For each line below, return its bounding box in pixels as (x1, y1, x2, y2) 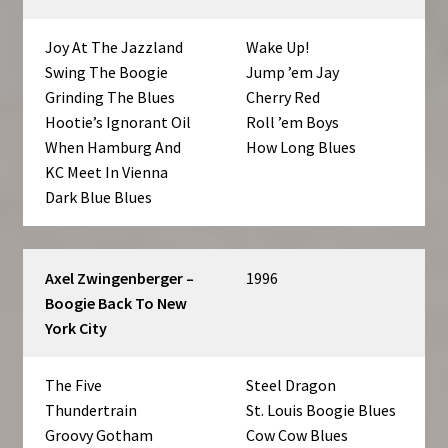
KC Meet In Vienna (45, 162, 169, 183)
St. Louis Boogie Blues (246, 400, 397, 421)
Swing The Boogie (45, 62, 169, 83)
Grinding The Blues (45, 87, 176, 108)
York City (45, 318, 108, 339)
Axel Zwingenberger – (45, 268, 195, 289)
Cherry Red (246, 87, 321, 108)
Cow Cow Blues (246, 425, 349, 446)
